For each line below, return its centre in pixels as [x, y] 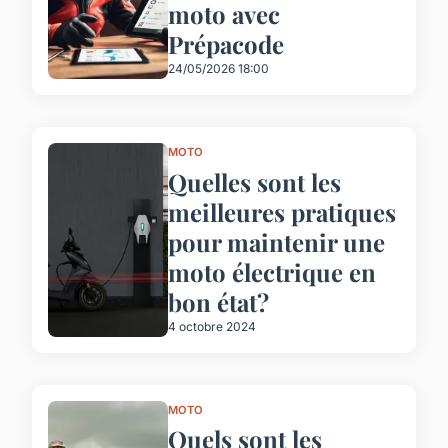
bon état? [218, 301]
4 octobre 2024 [212, 326]
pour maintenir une [276, 241]
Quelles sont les [254, 181]
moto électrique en [272, 271]
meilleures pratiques [282, 211]
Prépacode [226, 43]
